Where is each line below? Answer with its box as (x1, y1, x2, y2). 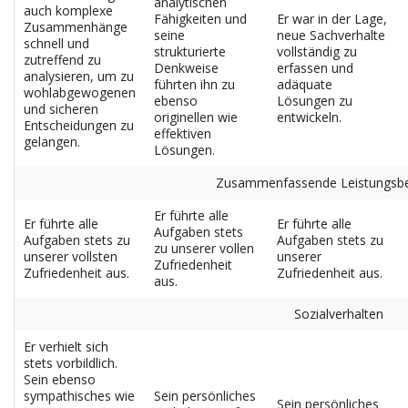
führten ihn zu (154, 76, 235, 93)
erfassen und (277, 59, 353, 76)
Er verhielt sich (24, 338, 108, 355)
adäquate (277, 76, 332, 93)
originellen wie (154, 108, 238, 126)
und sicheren (24, 100, 98, 117)
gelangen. (24, 133, 80, 150)
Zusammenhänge (24, 18, 127, 36)
